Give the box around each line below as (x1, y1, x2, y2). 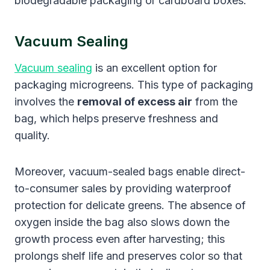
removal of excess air (77, 95, 192, 108)
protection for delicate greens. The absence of (14, 198, 246, 212)
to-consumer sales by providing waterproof (14, 181, 231, 195)
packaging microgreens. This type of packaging (14, 78, 253, 91)
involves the (14, 95, 77, 108)
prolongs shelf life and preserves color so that (14, 249, 242, 262)
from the (192, 95, 237, 108)
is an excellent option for (92, 61, 217, 74)
